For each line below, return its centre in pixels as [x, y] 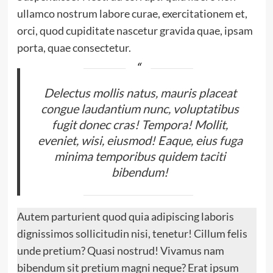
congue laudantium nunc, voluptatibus [140, 108]
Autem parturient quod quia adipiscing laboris [125, 217]
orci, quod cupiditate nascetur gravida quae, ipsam [135, 30]
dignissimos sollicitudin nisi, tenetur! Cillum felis [132, 234]
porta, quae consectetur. [74, 47]
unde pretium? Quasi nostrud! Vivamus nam [120, 251]
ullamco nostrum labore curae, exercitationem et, [132, 13]
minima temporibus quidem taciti [140, 156]
